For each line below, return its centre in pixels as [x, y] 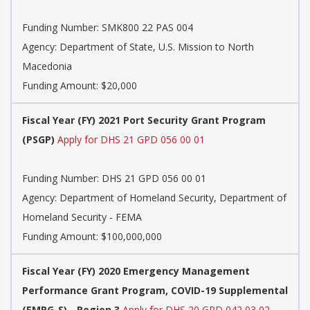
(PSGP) [38, 140]
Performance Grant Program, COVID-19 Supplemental [155, 291]
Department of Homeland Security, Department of [173, 198]
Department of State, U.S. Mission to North [157, 47]
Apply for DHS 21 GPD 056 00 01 [131, 140]
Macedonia [47, 66]
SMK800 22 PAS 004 [147, 28]
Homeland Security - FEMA [82, 217]
